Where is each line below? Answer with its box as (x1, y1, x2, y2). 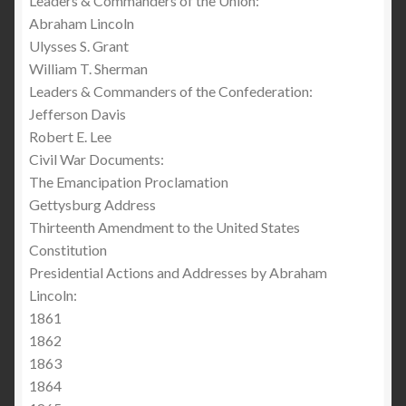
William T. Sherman (29, 60, 148, 78)
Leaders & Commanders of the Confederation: (29, 82, 313, 101)
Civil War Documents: (29, 150, 164, 169)
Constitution (29, 241, 107, 259)
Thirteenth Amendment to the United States (29, 218, 300, 237)
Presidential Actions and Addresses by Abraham (29, 264, 327, 282)
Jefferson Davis (29, 105, 126, 123)
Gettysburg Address (29, 196, 156, 214)
